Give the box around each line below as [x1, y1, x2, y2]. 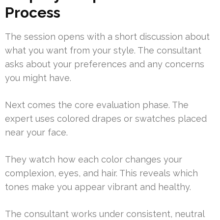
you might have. [5, 72, 71, 83]
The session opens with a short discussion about [5, 31, 210, 42]
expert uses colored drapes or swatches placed [5, 113, 207, 124]
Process [5, 3, 60, 21]
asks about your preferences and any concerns [5, 58, 204, 69]
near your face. [5, 127, 68, 137]
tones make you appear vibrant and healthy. [5, 181, 191, 192]
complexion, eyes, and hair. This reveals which [5, 167, 198, 178]
